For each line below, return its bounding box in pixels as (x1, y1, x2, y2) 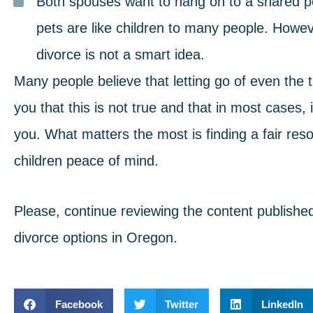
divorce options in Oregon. (14, 230, 177, 245)
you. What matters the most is (14, 126, 206, 142)
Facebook (54, 298, 103, 310)
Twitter (165, 298, 198, 310)
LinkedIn (261, 298, 303, 310)
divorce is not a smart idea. (36, 47, 205, 62)
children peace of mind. (14, 153, 159, 168)
